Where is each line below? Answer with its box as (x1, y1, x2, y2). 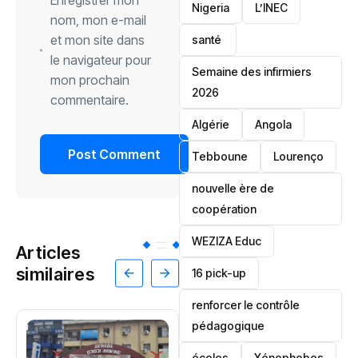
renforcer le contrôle (192, 298, 300, 312)
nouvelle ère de (192, 181, 275, 195)
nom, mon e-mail (50, 11, 147, 28)
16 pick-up (192, 266, 247, 280)
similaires (16, 263, 95, 284)
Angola (255, 117, 292, 131)
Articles (16, 241, 81, 263)
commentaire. (50, 91, 129, 108)
